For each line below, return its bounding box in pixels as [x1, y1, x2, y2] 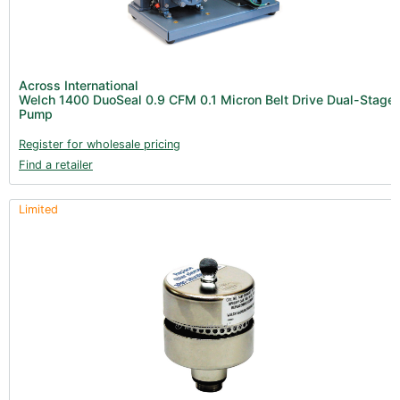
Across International [19, 77, 138, 93]
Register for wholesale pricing [19, 137, 180, 151]
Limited [19, 202, 58, 216]
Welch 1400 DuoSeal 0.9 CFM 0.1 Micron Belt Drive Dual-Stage [19, 91, 395, 107]
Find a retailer [19, 157, 93, 171]
